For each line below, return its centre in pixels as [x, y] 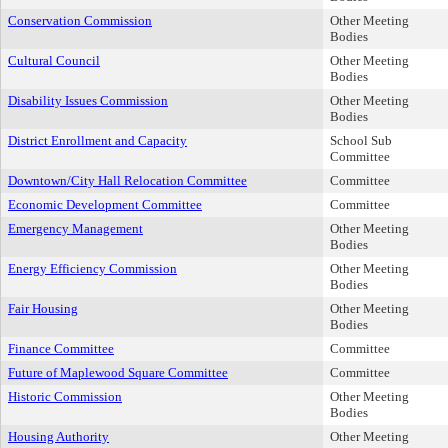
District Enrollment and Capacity [97, 140]
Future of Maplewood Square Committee [118, 372]
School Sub [361, 140]
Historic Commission [65, 396]
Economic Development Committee [105, 204]
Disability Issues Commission [88, 100]
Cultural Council [54, 60]
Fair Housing [43, 308]
